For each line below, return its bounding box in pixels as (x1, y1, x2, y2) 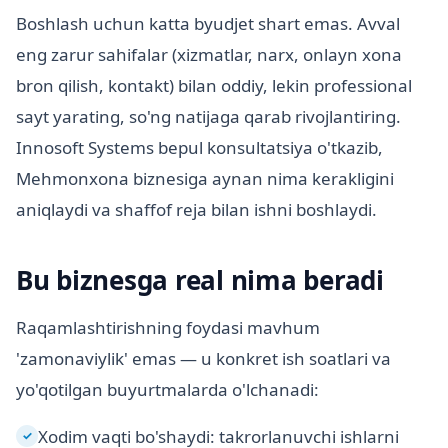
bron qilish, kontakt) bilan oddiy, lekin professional (16, 74, 412, 98)
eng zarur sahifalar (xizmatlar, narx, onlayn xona (16, 43, 402, 67)
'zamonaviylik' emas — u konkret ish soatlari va (16, 347, 391, 371)
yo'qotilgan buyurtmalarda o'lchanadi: (16, 378, 319, 402)
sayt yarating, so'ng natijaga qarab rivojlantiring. (16, 105, 401, 129)
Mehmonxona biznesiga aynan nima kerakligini (16, 167, 394, 191)
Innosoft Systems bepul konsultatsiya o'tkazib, (16, 136, 383, 160)
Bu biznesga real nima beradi (16, 262, 384, 299)
